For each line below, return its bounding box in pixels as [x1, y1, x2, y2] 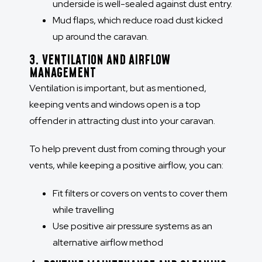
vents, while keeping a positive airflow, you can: [29, 159, 223, 172]
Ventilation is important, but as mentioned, [29, 82, 206, 95]
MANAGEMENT [29, 64, 96, 83]
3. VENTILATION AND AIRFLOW [29, 51, 170, 70]
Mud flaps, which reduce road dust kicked [53, 14, 223, 27]
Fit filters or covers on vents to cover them [53, 187, 227, 200]
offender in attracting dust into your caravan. [29, 115, 217, 127]
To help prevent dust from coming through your [29, 143, 226, 156]
